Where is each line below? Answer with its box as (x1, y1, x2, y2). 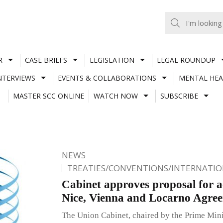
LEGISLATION (89, 55, 134, 65)
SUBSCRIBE (160, 91, 198, 101)
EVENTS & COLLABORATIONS (57, 73, 156, 83)
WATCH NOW (93, 91, 138, 101)
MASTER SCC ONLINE (12, 91, 84, 101)
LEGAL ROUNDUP (156, 55, 216, 65)
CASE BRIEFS (24, 55, 67, 65)
